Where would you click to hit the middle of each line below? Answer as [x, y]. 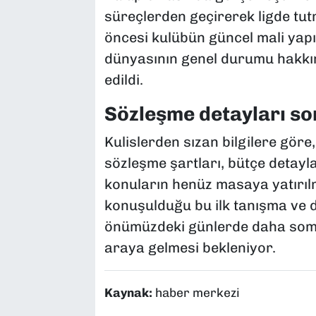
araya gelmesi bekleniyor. [190, 248]
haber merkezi [197, 293]
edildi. [123, 79]
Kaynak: [129, 293]
